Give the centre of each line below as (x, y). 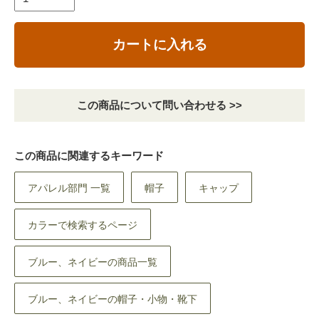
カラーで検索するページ (83, 225)
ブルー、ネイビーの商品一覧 (93, 262)
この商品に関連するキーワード (89, 156)
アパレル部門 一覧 (69, 188)
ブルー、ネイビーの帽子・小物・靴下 (113, 299)
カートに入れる (159, 45)
